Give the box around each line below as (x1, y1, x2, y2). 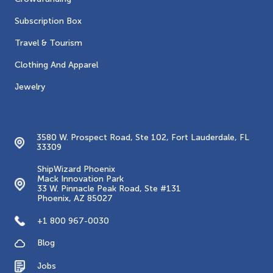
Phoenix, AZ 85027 (37, 193, 113, 204)
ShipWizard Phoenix (37, 164, 115, 175)
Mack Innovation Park (37, 174, 124, 185)
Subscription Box (15, 16, 82, 27)
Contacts (15, 101, 64, 115)
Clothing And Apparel (15, 60, 98, 71)
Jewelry (15, 82, 45, 93)
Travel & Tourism (15, 38, 82, 49)
